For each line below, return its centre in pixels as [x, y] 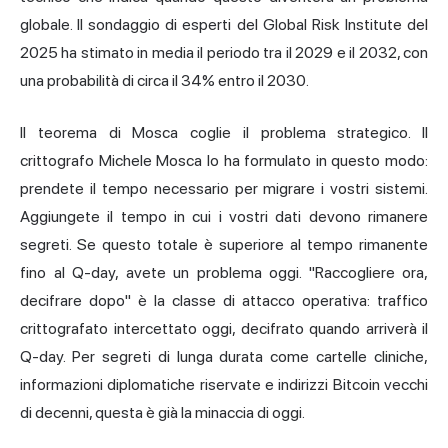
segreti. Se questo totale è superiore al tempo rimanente [224, 245]
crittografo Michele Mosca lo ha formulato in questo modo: [224, 161]
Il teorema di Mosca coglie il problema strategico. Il [224, 133]
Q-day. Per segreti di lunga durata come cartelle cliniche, [224, 357]
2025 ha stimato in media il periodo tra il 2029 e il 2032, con [224, 53]
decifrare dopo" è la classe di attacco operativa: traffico [224, 301]
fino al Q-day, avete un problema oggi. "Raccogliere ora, [224, 273]
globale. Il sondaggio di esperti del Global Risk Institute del [224, 25]
